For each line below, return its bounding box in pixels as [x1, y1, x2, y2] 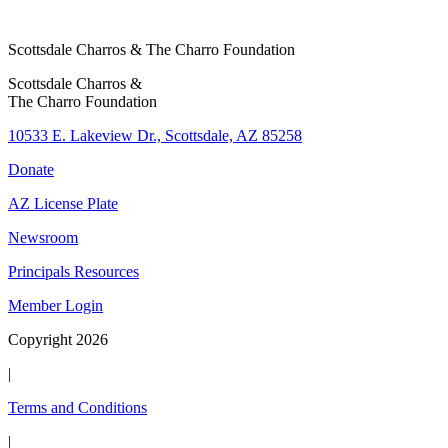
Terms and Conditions [8, 398, 147, 416]
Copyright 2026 [8, 330, 108, 348]
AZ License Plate [8, 194, 118, 212]
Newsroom [8, 228, 78, 246]
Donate [8, 160, 54, 178]
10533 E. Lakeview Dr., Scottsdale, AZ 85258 [8, 126, 302, 144]
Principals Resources [8, 262, 139, 280]
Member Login [8, 296, 103, 314]
